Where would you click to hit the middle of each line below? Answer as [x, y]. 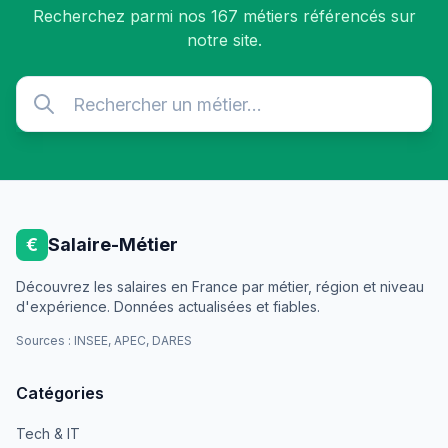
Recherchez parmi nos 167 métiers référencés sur [224, 16]
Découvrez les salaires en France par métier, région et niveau [220, 286]
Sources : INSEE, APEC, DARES [104, 340]
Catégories [60, 393]
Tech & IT [48, 433]
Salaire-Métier [113, 244]
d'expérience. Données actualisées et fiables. [168, 306]
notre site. [224, 40]
